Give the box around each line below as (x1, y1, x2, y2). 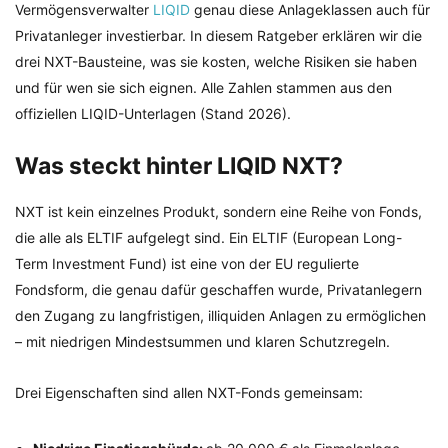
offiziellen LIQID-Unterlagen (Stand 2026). (15, 105, 291, 122)
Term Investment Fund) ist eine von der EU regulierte (15, 255, 359, 273)
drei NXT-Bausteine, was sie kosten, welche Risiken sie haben (15, 53, 417, 70)
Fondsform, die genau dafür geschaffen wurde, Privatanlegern (15, 281, 422, 299)
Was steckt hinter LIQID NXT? (15, 152, 343, 180)
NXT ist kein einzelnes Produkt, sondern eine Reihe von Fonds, (15, 203, 422, 221)
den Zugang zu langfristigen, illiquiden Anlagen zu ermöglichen (15, 307, 426, 325)
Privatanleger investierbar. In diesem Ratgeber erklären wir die (15, 27, 422, 44)
